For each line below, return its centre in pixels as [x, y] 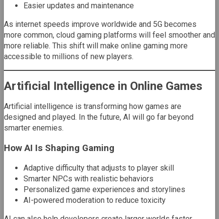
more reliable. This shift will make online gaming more [96, 46]
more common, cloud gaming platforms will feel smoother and [109, 35]
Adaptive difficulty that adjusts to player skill [99, 168]
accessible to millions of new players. [69, 57]
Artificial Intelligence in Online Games [103, 86]
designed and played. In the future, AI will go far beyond [99, 117]
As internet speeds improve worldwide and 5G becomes [100, 24]
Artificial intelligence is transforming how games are [93, 107]
